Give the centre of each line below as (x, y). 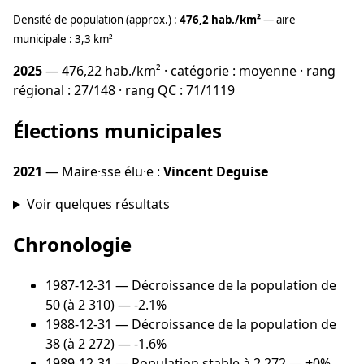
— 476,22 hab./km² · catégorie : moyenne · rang (189, 71)
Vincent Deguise (216, 172)
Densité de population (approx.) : (96, 20)
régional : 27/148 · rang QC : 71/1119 (124, 91)
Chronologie (72, 245)
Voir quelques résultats (98, 204)
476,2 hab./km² (220, 20)
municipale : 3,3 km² (63, 39)
